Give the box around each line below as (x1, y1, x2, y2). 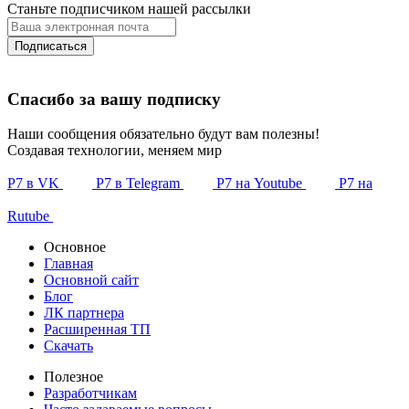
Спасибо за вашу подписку (7, 89, 221, 109)
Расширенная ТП (44, 321, 151, 338)
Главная (44, 256, 93, 272)
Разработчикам (44, 385, 137, 402)
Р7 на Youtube (216, 175, 302, 192)
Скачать (44, 338, 93, 354)
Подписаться (15, 38, 87, 53)
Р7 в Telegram (96, 175, 180, 192)
